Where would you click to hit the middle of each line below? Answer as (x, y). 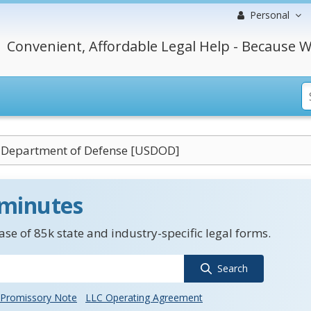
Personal (270, 15)
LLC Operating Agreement (144, 297)
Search (232, 268)
